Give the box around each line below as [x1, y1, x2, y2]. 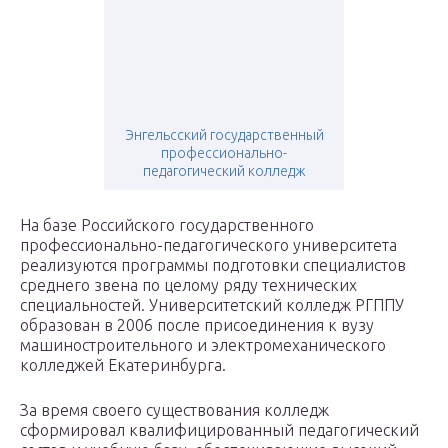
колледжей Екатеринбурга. [20, 356, 226, 375]
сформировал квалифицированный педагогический [20, 421, 419, 440]
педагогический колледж [142, 163, 306, 180]
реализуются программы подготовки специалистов [20, 256, 406, 275]
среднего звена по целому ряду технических [20, 276, 357, 295]
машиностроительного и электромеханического [20, 336, 386, 355]
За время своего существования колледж [20, 401, 329, 420]
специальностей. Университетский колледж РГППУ [20, 296, 404, 315]
